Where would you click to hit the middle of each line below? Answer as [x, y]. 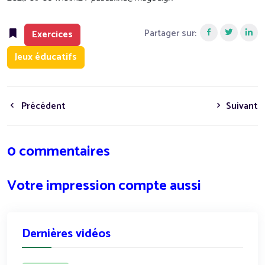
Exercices [52, 34]
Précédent [42, 106]
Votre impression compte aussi [104, 186]
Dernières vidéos [66, 234]
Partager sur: [170, 33]
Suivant [241, 106]
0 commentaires [59, 151]
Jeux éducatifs [46, 57]
